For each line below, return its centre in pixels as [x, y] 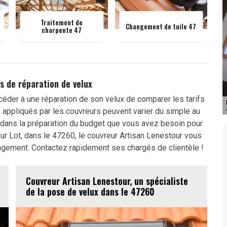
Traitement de [62, 22]
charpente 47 [62, 30]
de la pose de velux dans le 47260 [90, 192]
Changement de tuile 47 [161, 26]
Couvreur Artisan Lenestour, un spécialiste [107, 181]
